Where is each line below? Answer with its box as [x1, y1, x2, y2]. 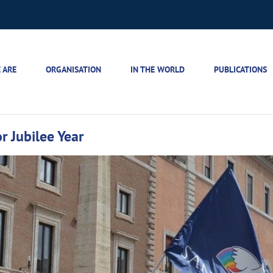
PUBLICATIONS [214, 64, 267, 75]
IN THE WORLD [130, 64, 185, 75]
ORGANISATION [46, 64, 101, 75]
